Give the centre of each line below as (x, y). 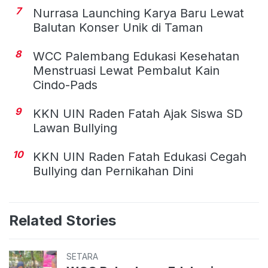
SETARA (82, 256)
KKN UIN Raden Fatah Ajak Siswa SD (138, 113)
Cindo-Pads (65, 85)
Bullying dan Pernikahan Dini (113, 171)
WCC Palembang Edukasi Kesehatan (136, 56)
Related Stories (63, 220)
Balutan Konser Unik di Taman (118, 27)
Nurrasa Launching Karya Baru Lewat (138, 13)
